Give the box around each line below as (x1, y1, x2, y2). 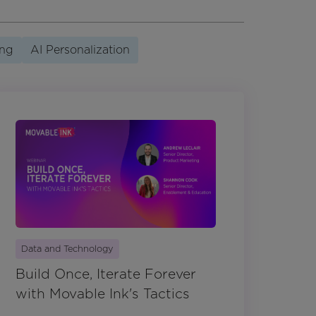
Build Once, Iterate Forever (16, 265, 196, 282)
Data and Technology (21, 243, 114, 254)
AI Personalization (30, 42, 130, 56)
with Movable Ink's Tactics (16, 285, 190, 302)
